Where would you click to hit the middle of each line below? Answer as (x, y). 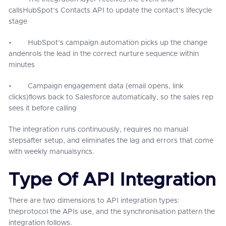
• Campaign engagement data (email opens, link (96, 86)
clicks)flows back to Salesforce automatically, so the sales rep (111, 97)
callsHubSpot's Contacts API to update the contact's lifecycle (110, 11)
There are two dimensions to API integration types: (94, 201)
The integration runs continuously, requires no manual (98, 130)
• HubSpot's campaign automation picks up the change (108, 43)
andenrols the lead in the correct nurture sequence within (104, 54)
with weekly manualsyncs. (52, 152)
